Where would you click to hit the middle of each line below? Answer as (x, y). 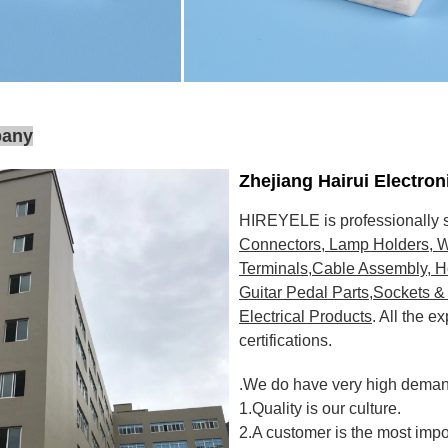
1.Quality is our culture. (320, 408)
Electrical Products (305, 316)
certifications (283, 340)
